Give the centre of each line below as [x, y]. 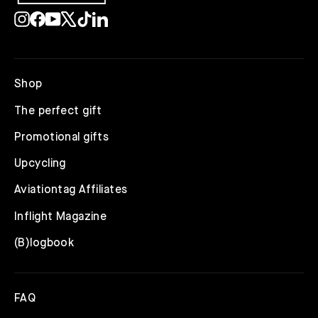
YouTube [85, 17]
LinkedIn [132, 17]
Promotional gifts [62, 137]
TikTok [111, 17]
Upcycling [40, 164]
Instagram [58, 17]
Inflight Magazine [61, 217]
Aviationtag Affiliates [71, 191]
